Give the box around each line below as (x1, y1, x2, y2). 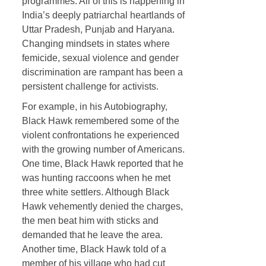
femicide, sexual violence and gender (21, 52, 179, 63)
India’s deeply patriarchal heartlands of (21, 9, 185, 20)
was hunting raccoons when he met (21, 172, 170, 183)
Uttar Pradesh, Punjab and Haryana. (21, 24, 175, 34)
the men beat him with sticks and (21, 215, 159, 226)
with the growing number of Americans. (21, 144, 185, 154)
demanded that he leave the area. (21, 229, 163, 240)
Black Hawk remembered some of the (21, 115, 179, 126)
